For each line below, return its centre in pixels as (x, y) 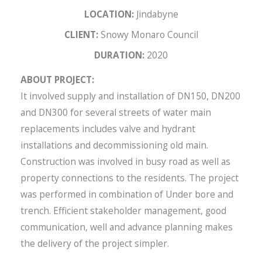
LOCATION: (109, 14)
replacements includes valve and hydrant (108, 128)
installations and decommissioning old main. (114, 145)
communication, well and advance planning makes (127, 227)
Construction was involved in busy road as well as (125, 161)
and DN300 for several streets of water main (116, 112)
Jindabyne (156, 14)
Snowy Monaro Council (148, 34)
